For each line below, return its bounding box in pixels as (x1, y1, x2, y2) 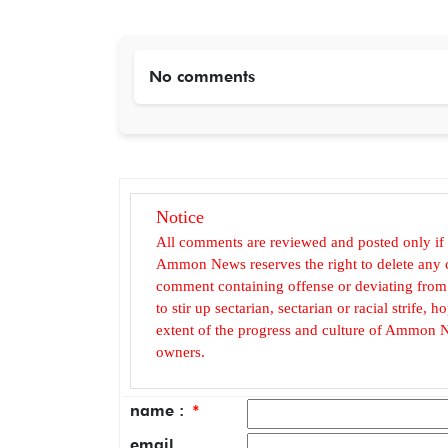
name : (130, 400, 189, 420)
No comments (149, 66, 255, 86)
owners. (156, 343, 205, 360)
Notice (156, 206, 204, 227)
